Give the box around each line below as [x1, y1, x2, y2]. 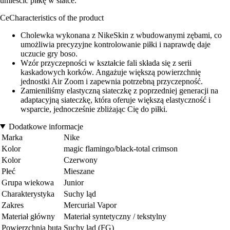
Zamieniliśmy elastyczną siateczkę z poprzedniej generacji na [21, 86, 218, 95]
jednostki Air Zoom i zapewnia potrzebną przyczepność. [21, 76, 203, 86]
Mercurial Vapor [64, 200, 117, 209]
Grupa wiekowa [2, 178, 54, 187]
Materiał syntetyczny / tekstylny [64, 212, 166, 221]
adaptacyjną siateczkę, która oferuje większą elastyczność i [21, 95, 210, 104]
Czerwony [64, 155, 98, 164]
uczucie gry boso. [21, 49, 78, 58]
